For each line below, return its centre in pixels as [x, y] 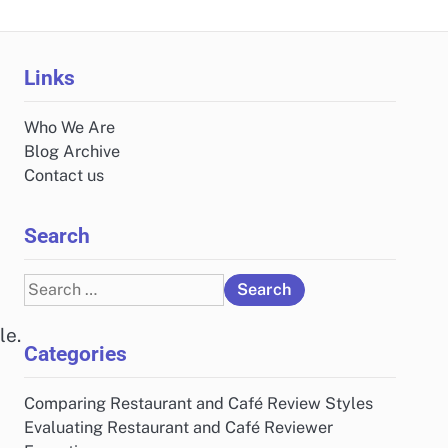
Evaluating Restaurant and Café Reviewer [178, 427]
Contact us [64, 175]
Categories [75, 353]
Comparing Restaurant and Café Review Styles [198, 403]
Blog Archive [72, 151]
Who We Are [69, 127]
